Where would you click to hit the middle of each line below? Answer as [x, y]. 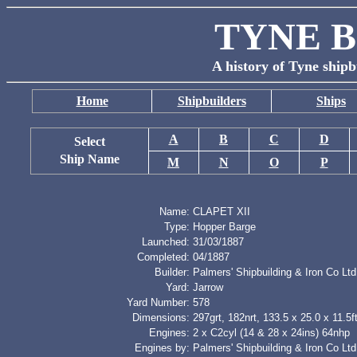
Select [89, 141]
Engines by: [162, 348]
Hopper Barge [224, 227]
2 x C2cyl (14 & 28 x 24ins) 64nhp [271, 333]
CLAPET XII [222, 212]
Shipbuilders [212, 101]
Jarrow [208, 287]
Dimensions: [161, 318]
